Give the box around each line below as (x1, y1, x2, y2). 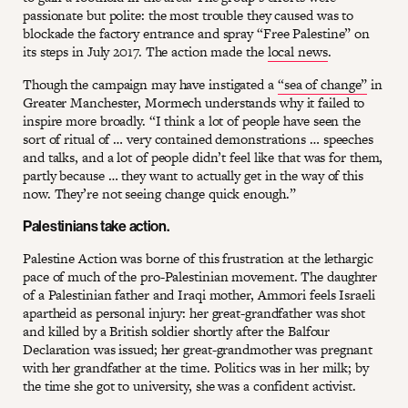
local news (267, 41, 328, 61)
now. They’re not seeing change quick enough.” (23, 183, 296, 203)
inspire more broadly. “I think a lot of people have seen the (23, 110, 361, 130)
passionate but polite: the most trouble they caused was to (23, 5, 354, 25)
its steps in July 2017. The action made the (23, 41, 268, 61)
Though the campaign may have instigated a (23, 74, 278, 94)
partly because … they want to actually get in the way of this (23, 165, 363, 185)
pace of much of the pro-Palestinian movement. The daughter (23, 266, 378, 286)
